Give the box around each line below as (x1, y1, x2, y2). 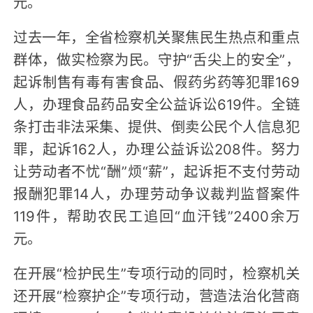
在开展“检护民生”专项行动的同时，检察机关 (13, 261, 300, 283)
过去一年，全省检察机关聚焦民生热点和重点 (13, 25, 300, 47)
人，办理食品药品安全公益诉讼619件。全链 (13, 92, 300, 114)
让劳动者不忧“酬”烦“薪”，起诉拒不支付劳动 (13, 159, 300, 181)
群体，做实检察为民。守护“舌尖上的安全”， (13, 48, 300, 69)
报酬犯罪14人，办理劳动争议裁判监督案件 (13, 182, 300, 203)
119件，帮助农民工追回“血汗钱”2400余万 (13, 204, 300, 226)
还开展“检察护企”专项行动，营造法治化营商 (13, 284, 300, 305)
